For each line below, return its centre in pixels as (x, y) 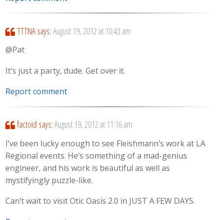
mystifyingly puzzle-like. (49, 180)
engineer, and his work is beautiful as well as (88, 168)
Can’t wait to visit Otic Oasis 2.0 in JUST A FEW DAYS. (100, 201)
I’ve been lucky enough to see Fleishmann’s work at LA (106, 143)
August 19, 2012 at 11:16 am (93, 124)
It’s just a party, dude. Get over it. (66, 70)
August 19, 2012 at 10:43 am (92, 31)
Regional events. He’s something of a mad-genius (96, 155)
